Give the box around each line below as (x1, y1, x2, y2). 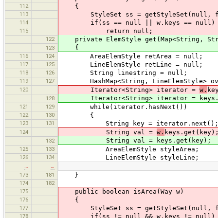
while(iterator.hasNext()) (59, 103, 187, 110)
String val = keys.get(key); (59, 136, 211, 144)
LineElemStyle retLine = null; (59, 60, 203, 68)
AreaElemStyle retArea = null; (59, 52, 203, 60)
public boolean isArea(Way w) (59, 187, 184, 195)
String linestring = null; (59, 69, 187, 76)
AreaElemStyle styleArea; (59, 145, 199, 153)
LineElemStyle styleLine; (59, 153, 199, 161)
